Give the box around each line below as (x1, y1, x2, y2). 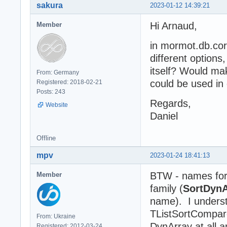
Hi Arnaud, (150, 20, 197, 32)
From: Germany (36, 69, 79, 77)
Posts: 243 (36, 88, 65, 96)
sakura (36, 1, 63, 10)
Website (46, 101, 68, 109)
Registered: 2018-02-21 (36, 79, 102, 86)
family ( (150, 183, 183, 195)
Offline (36, 134, 56, 142)
